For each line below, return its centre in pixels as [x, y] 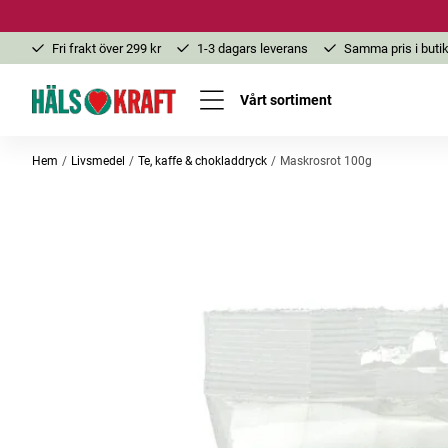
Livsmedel [97, 161]
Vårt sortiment [285, 100]
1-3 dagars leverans [252, 48]
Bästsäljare [312, 306]
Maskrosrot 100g [325, 161]
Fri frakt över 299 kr [106, 48]
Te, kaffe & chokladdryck [202, 161]
